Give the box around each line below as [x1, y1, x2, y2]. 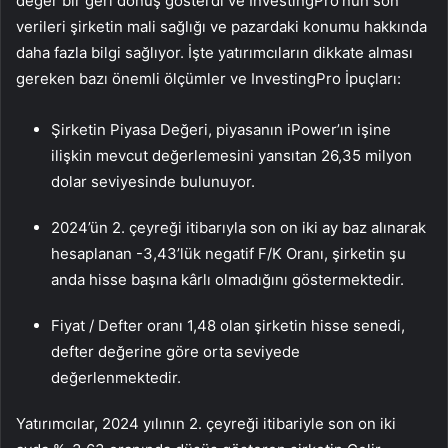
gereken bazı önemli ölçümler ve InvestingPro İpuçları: [16, 69, 401, 89]
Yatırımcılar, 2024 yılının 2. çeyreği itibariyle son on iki [16, 414, 396, 434]
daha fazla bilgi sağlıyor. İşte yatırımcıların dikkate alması [16, 43, 413, 63]
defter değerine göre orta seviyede [51, 342, 300, 362]
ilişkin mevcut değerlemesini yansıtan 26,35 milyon [51, 146, 412, 166]
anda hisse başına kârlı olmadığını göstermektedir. [51, 270, 404, 290]
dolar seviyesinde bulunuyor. [51, 172, 255, 192]
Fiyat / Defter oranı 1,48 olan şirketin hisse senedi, [51, 316, 405, 336]
